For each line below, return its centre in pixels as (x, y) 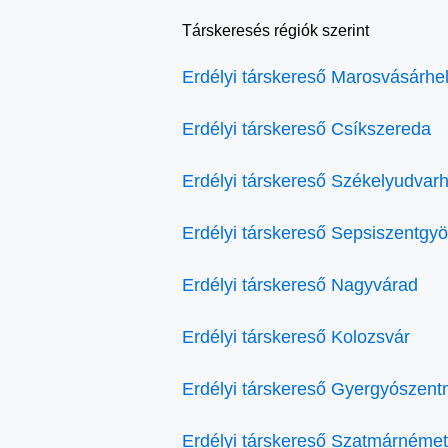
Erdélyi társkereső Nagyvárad (300, 285)
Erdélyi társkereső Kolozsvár (296, 337)
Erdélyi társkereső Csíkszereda (306, 129)
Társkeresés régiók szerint (275, 30)
